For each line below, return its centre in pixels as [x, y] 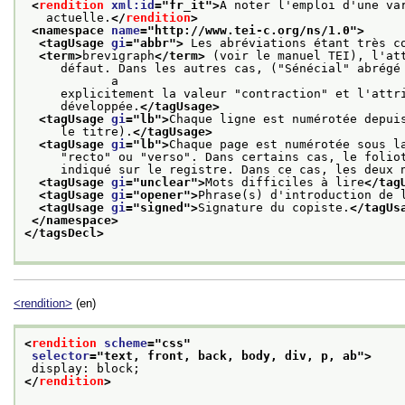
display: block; [86, 368]
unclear [165, 183]
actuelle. [68, 18]
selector [61, 355]
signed [162, 208]
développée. [82, 107]
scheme [126, 343]
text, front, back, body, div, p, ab [231, 355]
